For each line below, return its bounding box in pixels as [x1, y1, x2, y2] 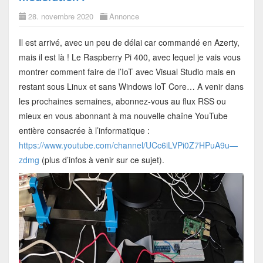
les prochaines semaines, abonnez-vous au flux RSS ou [18, 95, 226, 107]
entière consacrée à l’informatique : [18, 124, 150, 136]
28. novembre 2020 [28, 10, 93, 22]
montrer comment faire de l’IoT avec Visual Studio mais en [18, 65, 235, 77]
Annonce [109, 10, 139, 22]
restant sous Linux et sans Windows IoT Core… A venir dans [18, 80, 244, 92]
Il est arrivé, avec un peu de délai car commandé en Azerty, [18, 36, 240, 48]
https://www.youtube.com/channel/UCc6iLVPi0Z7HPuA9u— [18, 139, 238, 151]
